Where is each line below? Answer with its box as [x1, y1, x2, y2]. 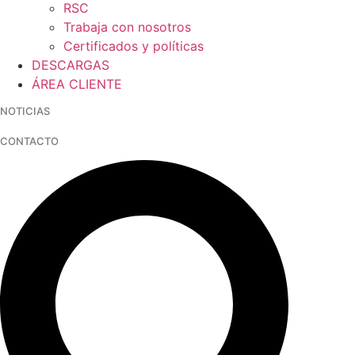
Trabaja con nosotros [63, 18, 191, 35]
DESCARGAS [32, 56, 109, 73]
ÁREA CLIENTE [32, 75, 122, 92]
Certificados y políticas [63, 37, 204, 54]
